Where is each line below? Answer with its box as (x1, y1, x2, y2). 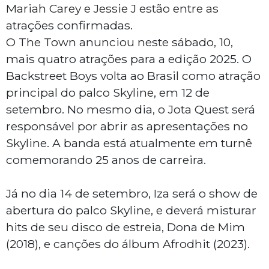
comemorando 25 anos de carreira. (6, 153, 206, 168)
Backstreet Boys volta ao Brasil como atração (6, 68, 261, 83)
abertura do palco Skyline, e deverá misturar (6, 203, 256, 218)
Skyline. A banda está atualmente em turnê (6, 136, 252, 151)
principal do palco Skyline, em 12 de (6, 85, 210, 100)
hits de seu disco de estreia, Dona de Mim (6, 220, 245, 235)
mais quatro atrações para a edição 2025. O (6, 52, 252, 67)
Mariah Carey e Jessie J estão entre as (6, 1, 219, 16)
